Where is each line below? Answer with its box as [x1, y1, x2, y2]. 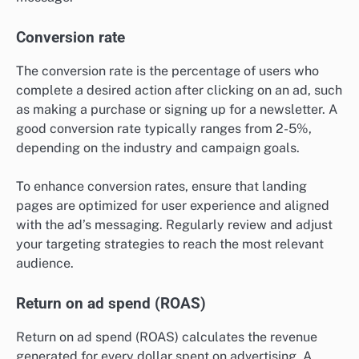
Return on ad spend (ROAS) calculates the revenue [16, 329, 317, 345]
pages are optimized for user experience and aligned [16, 198, 329, 214]
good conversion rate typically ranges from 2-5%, [16, 120, 312, 136]
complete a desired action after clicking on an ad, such [16, 82, 342, 98]
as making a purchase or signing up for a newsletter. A [16, 101, 337, 117]
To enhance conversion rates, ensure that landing [16, 179, 307, 195]
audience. [16, 256, 74, 272]
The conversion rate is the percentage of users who [16, 63, 319, 79]
